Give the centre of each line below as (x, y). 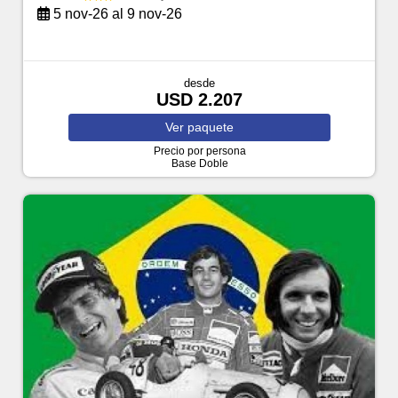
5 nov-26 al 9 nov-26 (116, 14)
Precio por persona (199, 151)
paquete (211, 127)
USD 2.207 (199, 100)
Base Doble (199, 164)
